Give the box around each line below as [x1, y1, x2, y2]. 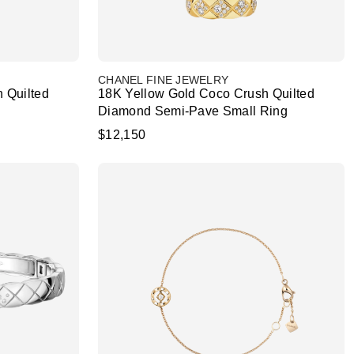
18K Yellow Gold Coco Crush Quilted [98, 87, 314, 100]
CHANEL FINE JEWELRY [98, 73, 229, 86]
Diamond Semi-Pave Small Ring [98, 104, 288, 118]
